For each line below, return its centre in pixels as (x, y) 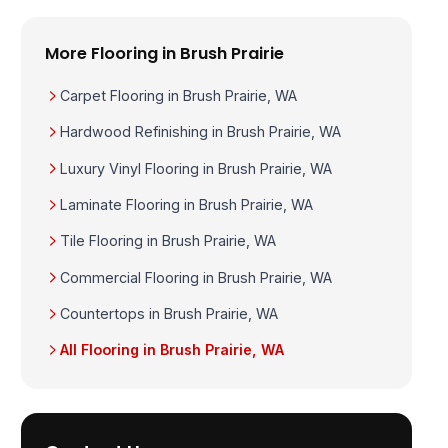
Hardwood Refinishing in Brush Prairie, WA (200, 132)
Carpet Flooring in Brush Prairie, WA (178, 95)
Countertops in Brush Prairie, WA (168, 313)
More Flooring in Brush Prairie (165, 53)
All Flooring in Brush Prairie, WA (171, 350)
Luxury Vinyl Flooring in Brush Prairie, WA (195, 168)
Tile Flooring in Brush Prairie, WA (167, 241)
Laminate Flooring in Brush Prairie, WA (186, 204)
